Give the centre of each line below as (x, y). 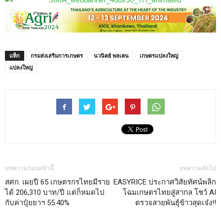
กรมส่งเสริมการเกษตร (57, 55)
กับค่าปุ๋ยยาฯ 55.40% (37, 203)
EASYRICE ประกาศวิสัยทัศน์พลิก (165, 182)
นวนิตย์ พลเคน (111, 55)
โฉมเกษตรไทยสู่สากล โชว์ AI (169, 192)
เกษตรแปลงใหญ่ (159, 55)
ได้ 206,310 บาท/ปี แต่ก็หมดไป (55, 192)
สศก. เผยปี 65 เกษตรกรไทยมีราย (57, 182)
